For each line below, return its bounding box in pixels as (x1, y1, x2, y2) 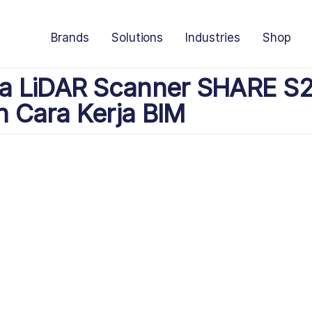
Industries (185, 31, 240, 45)
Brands (50, 31, 89, 45)
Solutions (111, 31, 164, 45)
